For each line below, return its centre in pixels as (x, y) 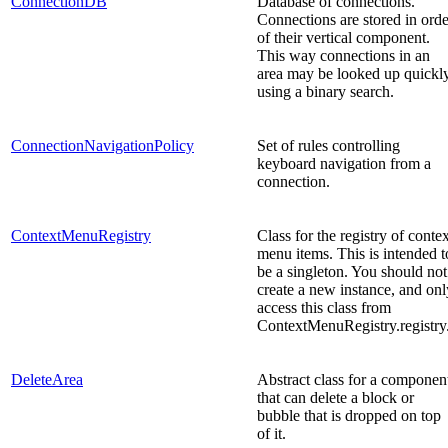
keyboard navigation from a (344, 163)
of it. (271, 433)
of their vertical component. (343, 37)
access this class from (324, 307)
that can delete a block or (335, 397)
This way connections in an (343, 55)
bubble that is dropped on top (349, 415)
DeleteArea (47, 379)
